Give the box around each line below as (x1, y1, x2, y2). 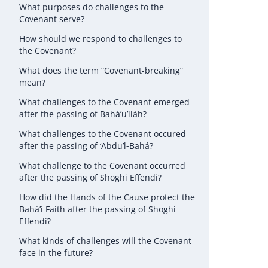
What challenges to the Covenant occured (19, 128, 186, 139)
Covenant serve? (19, 13, 84, 25)
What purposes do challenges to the (19, 1, 164, 13)
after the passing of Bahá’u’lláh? (19, 108, 147, 120)
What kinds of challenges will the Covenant (19, 235, 191, 246)
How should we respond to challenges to (19, 33, 182, 44)
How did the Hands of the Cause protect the (19, 191, 195, 203)
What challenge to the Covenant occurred (19, 160, 185, 171)
